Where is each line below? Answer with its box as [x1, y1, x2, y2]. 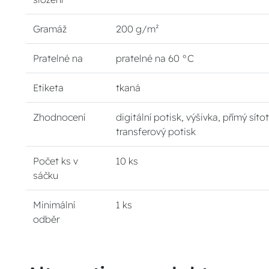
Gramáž [33, 23, 67, 35]
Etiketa [33, 82, 64, 94]
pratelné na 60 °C [116, 52, 195, 65]
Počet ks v [33, 155, 79, 168]
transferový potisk [116, 125, 196, 138]
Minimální [33, 199, 76, 211]
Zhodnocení [33, 111, 86, 124]
